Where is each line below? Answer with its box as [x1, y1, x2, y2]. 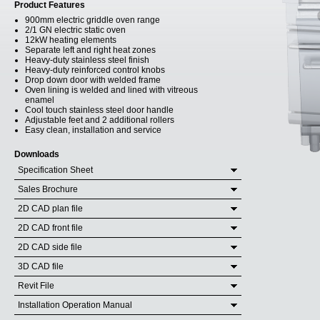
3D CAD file [18, 261, 64, 271]
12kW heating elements [25, 35, 116, 45]
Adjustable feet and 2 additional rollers [25, 115, 174, 125]
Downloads [14, 149, 59, 159]
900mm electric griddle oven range [25, 15, 160, 25]
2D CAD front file [18, 223, 83, 233]
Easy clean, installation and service [25, 125, 161, 135]
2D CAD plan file [18, 204, 83, 214]
